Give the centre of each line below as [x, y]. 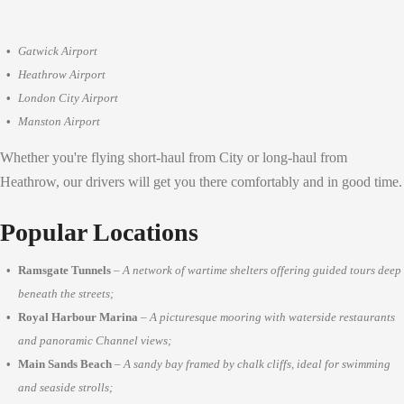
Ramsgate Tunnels [64, 270]
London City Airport [68, 98]
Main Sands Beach [65, 363]
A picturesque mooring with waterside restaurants [272, 317]
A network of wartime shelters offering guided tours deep [262, 270]
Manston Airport [59, 122]
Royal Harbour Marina [78, 317]
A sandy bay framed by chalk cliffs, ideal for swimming [257, 363]
